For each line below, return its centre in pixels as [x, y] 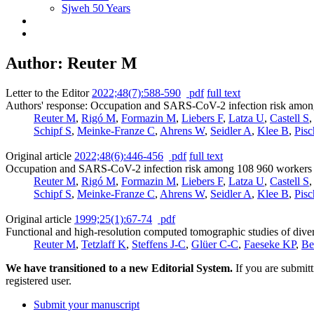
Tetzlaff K [104, 244]
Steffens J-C [159, 244]
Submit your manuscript [87, 304]
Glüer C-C [215, 244]
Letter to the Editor [47, 93]
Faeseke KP [270, 244]
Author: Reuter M [71, 63]
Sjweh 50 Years [96, 8]
